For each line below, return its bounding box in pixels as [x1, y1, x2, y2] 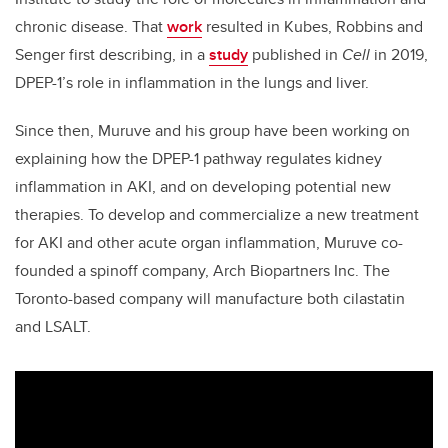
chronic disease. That [15, 15, 167, 39]
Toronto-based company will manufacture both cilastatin [15, 287, 405, 311]
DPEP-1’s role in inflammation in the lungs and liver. [15, 71, 369, 95]
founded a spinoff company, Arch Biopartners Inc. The [15, 259, 390, 283]
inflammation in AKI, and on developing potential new [15, 175, 391, 199]
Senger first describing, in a [15, 43, 209, 67]
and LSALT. [15, 315, 91, 339]
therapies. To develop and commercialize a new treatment [15, 203, 419, 227]
